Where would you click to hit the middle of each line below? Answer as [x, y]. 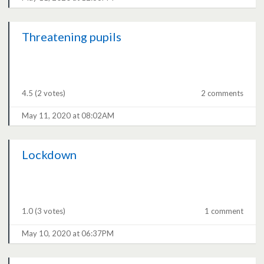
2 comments [222, 93]
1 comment [224, 211]
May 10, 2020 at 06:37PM [68, 234]
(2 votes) [50, 93]
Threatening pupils [72, 37]
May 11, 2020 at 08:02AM [68, 116]
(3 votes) [50, 211]
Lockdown [49, 155]
